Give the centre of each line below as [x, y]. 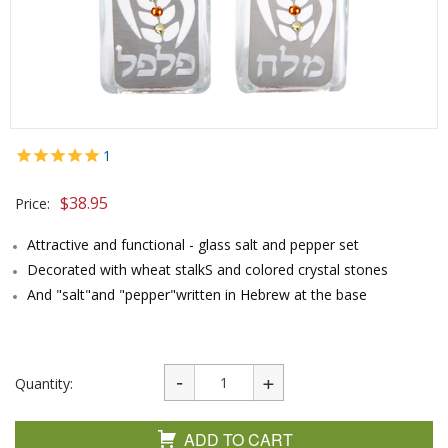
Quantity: [44, 383]
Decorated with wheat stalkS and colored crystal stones [207, 269]
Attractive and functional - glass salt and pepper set [193, 244]
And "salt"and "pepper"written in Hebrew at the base [197, 294]
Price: [32, 203]
